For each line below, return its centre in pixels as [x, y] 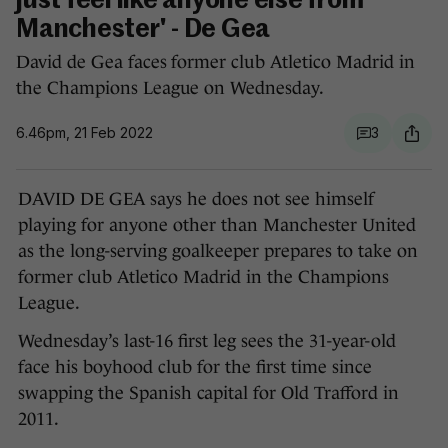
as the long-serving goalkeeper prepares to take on [218, 251]
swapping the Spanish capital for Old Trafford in [208, 393]
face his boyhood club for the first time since [195, 367]
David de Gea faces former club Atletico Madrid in [215, 62]
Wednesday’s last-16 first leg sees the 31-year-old [207, 341]
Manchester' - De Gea [143, 30]
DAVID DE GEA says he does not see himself [196, 199]
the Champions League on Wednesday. [170, 88]
